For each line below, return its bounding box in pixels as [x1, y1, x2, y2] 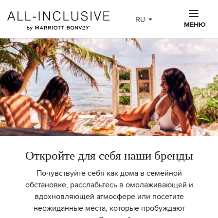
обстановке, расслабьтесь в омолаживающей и [25, 181, 193, 189]
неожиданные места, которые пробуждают [33, 204, 185, 212]
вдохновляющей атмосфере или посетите [34, 193, 184, 200]
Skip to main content [7, 4, 77, 12]
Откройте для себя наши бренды [25, 148, 193, 163]
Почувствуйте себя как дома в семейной [36, 169, 182, 177]
